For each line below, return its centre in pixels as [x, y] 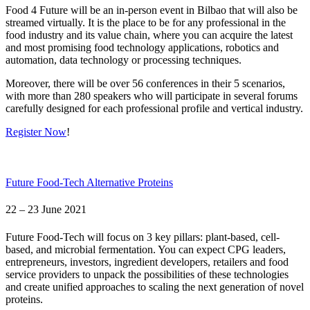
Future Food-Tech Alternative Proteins [89, 182]
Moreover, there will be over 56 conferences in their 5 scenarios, [145, 83]
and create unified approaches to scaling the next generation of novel [155, 286]
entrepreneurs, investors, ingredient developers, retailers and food [147, 262]
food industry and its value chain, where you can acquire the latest [149, 35]
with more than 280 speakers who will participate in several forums [152, 95]
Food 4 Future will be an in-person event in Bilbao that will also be [152, 10]
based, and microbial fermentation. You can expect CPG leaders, [146, 249]
